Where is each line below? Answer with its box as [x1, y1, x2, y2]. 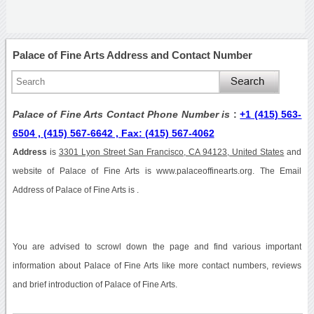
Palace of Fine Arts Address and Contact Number [12, 48, 252, 61]
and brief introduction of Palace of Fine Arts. [12, 280, 177, 289]
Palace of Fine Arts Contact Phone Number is [12, 108, 233, 120]
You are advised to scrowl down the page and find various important [12, 242, 302, 251]
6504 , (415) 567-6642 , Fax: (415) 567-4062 [12, 127, 214, 139]
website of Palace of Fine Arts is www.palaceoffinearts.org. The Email [12, 166, 302, 175]
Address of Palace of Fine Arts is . [12, 185, 139, 194]
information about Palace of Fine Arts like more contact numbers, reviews [12, 261, 302, 270]
